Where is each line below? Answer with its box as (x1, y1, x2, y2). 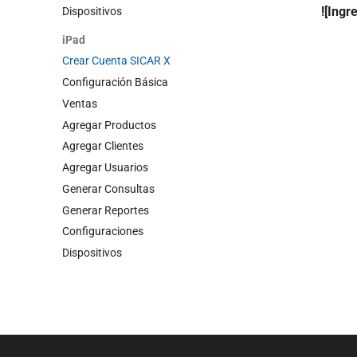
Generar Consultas (62, 182, 155, 195)
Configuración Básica (62, 76, 168, 88)
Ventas (62, 96, 97, 110)
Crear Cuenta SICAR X (62, 54, 171, 68)
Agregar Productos (62, 118, 156, 131)
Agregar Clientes (62, 139, 143, 153)
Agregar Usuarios (62, 161, 148, 174)
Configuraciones (62, 225, 143, 238)
